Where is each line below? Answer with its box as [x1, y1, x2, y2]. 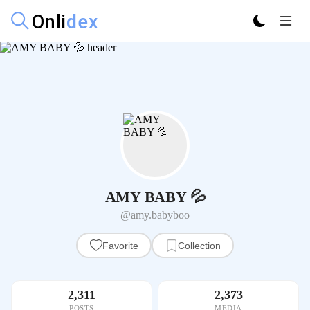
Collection [177, 239, 221, 251]
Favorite [102, 239, 138, 251]
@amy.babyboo [120, 209, 190, 221]
